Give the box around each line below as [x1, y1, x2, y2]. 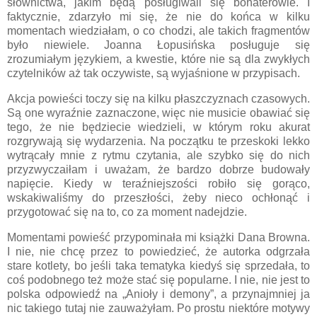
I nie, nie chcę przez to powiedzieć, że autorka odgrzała [7, 245, 310, 258]
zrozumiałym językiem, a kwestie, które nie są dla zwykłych [7, 53, 310, 66]
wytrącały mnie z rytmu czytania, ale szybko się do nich [7, 149, 310, 161]
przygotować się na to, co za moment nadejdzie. [7, 205, 247, 218]
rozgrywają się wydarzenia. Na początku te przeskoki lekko [7, 134, 310, 147]
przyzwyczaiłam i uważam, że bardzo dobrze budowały [7, 163, 310, 175]
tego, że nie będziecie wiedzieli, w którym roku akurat [7, 120, 310, 133]
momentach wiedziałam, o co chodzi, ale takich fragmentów [7, 25, 310, 38]
